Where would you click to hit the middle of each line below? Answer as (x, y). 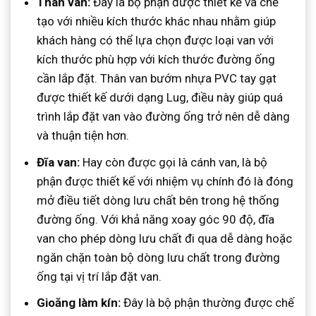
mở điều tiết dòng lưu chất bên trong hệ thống (158, 200)
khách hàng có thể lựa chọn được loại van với (156, 41)
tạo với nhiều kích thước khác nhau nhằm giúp (157, 22)
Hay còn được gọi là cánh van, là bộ (174, 162)
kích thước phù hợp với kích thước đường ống (156, 60)
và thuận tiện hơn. (83, 136)
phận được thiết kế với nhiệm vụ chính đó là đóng (165, 181)
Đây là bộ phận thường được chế (209, 302)
